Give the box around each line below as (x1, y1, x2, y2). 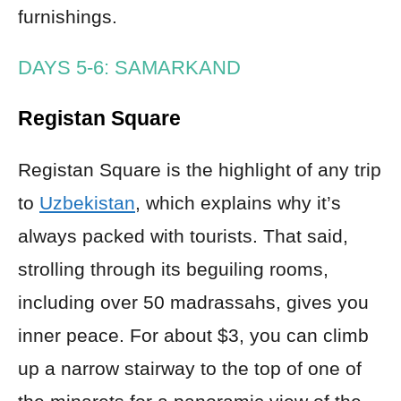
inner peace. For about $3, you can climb (18, 324, 369, 346)
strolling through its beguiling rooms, (18, 258, 328, 279)
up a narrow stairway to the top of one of (18, 357, 362, 379)
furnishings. (18, 5, 117, 27)
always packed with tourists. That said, (18, 225, 348, 246)
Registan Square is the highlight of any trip (18, 158, 381, 180)
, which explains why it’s (135, 192, 341, 213)
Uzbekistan (39, 192, 135, 213)
